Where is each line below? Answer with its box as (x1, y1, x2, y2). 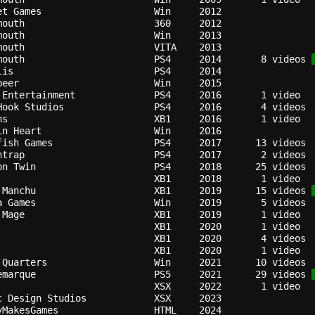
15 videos (243, 185, 311, 196)
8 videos (243, 53, 311, 65)
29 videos (243, 269, 311, 280)
